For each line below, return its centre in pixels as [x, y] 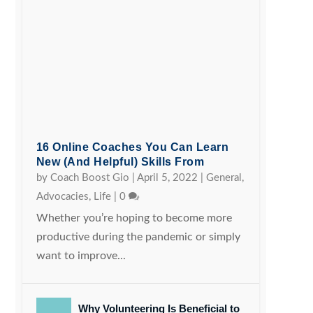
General [224, 177]
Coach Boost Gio [89, 177]
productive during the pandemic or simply [138, 236]
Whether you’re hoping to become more [134, 218]
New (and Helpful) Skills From [120, 161]
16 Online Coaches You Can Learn [132, 147]
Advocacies [62, 196]
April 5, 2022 [167, 177]
